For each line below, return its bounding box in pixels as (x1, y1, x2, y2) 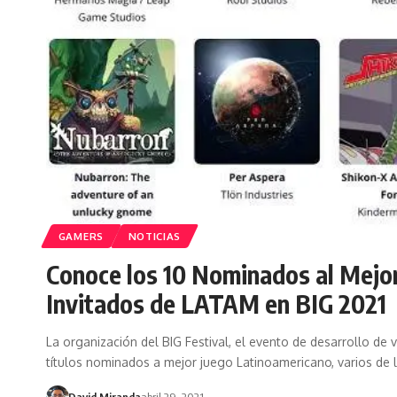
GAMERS (58, 229, 104, 243)
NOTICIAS (128, 229, 182, 243)
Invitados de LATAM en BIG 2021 (46, 288, 386, 320)
